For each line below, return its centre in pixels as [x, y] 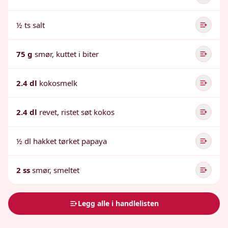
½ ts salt [31, 25]
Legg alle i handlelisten [118, 203]
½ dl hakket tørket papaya [62, 141]
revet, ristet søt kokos [77, 112]
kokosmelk [58, 83]
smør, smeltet [56, 170]
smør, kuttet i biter [67, 54]
